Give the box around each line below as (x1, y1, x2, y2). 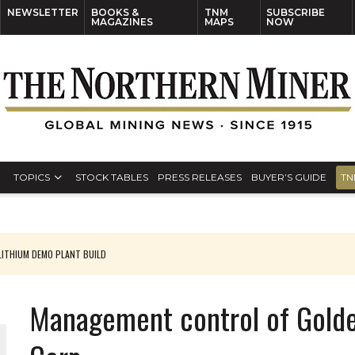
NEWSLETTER (6, 6, 78, 18)
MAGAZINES (90, 16, 153, 28)
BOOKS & (90, 6, 139, 18)
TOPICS (13, 171, 50, 183)
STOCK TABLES (75, 171, 148, 183)
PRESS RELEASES (158, 171, 242, 183)
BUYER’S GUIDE (251, 171, 326, 183)
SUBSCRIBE (266, 6, 326, 18)
